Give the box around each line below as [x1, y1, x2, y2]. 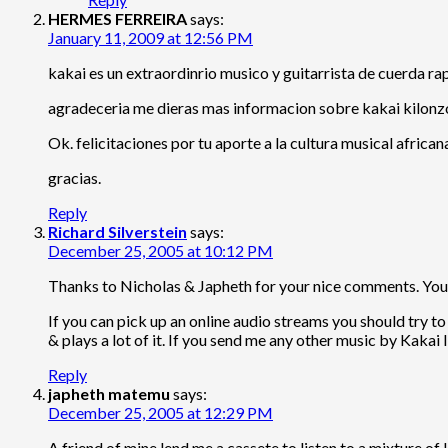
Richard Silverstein [48, 221, 187, 241]
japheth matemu [48, 383, 170, 403]
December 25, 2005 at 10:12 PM [48, 240, 273, 260]
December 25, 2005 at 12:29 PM [48, 402, 273, 422]
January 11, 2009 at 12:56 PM [48, 27, 253, 47]
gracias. [48, 167, 101, 187]
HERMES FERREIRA [48, 8, 187, 28]
